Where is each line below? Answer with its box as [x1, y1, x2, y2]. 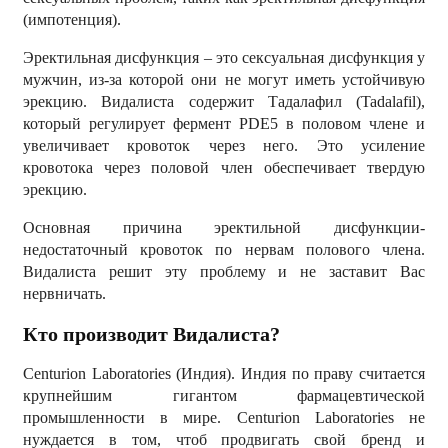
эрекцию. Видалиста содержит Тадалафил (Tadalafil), [23, 93, 425, 110]
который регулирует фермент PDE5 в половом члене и [23, 115, 425, 132]
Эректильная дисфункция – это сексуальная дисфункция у [23, 49, 425, 66]
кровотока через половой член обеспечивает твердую [23, 159, 425, 176]
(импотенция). [23, 11, 121, 28]
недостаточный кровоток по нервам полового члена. [23, 241, 425, 258]
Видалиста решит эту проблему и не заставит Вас [23, 263, 425, 280]
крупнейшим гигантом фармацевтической [23, 387, 425, 404]
